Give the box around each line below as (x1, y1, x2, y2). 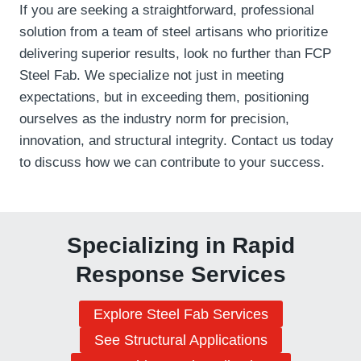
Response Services (75, 262, 286, 288)
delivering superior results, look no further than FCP (19, 46, 331, 62)
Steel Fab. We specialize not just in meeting (19, 68, 284, 84)
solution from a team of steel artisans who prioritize (19, 24, 328, 40)
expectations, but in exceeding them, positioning (19, 89, 309, 106)
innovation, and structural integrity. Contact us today (19, 133, 334, 149)
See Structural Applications (93, 331, 268, 348)
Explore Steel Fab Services (93, 305, 268, 322)
